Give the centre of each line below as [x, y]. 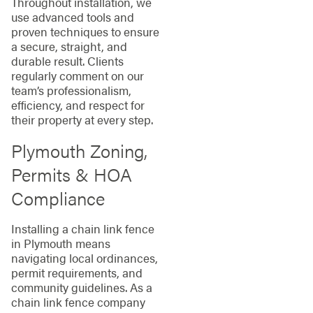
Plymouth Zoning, [79, 150]
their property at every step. [82, 120]
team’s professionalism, [71, 90]
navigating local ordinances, [84, 258]
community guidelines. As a [81, 287]
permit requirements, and [77, 273]
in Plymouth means [60, 243]
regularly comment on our [77, 76]
